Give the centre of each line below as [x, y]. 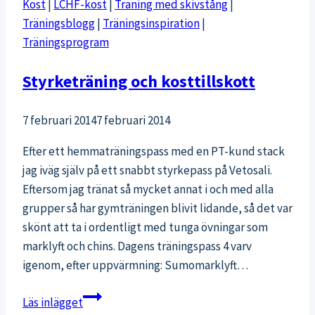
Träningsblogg [59, 23]
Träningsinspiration [151, 23]
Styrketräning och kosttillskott [139, 81]
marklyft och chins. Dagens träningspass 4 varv [137, 246]
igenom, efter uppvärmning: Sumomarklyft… [135, 265]
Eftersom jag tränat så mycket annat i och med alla [148, 189]
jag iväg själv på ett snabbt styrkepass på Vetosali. [147, 170]
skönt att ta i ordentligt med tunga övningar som [145, 227]
